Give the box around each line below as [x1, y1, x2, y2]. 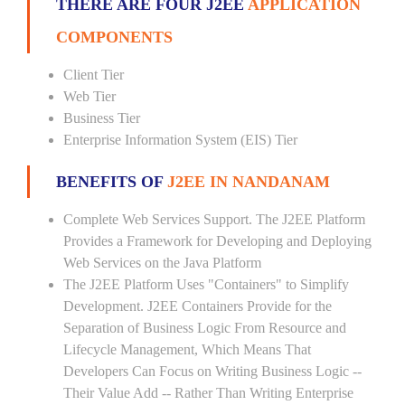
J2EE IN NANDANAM [167, 173, 330, 191]
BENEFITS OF [56, 173, 167, 191]
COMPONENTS [56, 28, 173, 46]
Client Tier [63, 67, 124, 82]
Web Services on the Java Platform [63, 255, 261, 270]
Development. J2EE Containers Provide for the [63, 298, 332, 314]
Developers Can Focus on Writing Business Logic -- [63, 363, 362, 379]
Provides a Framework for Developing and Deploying [63, 233, 372, 249]
